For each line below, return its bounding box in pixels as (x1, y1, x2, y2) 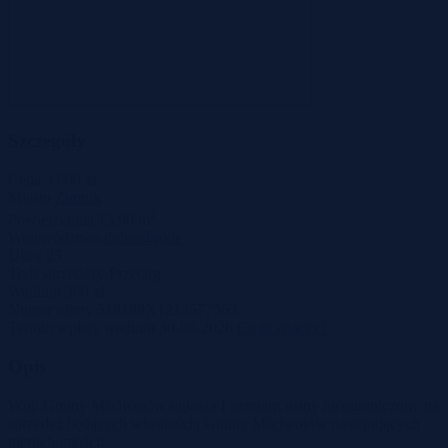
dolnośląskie (104, 229, 182, 247)
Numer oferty (8, 301, 93, 319)
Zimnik (55, 188, 101, 206)
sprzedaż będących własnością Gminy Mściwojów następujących (8, 414, 420, 432)
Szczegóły (8, 130, 86, 152)
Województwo (8, 229, 100, 247)
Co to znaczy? (237, 319, 327, 337)
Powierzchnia (8, 211, 94, 229)
